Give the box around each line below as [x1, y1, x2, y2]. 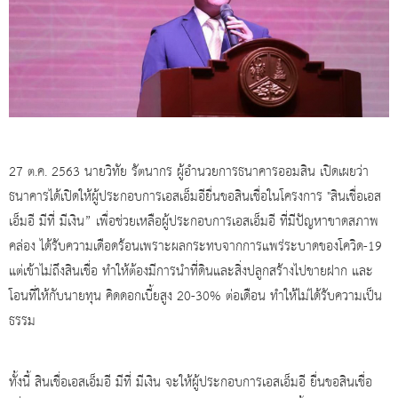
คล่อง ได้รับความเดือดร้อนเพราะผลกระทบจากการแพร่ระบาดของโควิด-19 [9, 234, 382, 259]
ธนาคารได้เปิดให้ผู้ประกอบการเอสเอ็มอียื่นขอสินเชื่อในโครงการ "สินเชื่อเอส [9, 184, 381, 210]
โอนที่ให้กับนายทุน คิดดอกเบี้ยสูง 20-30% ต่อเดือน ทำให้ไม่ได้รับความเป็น [9, 283, 382, 309]
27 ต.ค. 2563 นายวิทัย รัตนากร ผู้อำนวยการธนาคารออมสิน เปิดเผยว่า [9, 159, 369, 185]
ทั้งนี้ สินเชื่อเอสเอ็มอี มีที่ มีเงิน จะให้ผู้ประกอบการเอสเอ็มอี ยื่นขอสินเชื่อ [9, 370, 372, 395]
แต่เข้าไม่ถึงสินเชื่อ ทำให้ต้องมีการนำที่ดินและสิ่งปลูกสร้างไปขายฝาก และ [9, 259, 373, 284]
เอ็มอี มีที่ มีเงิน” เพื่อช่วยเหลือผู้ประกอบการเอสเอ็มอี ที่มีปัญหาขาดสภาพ [9, 209, 378, 235]
